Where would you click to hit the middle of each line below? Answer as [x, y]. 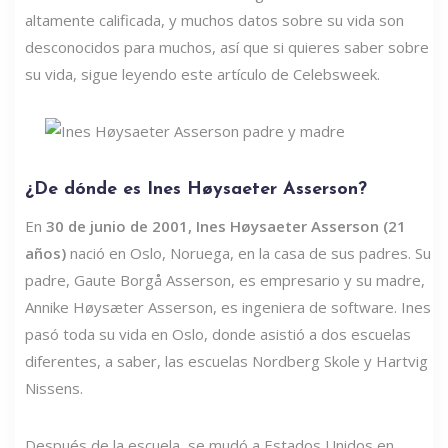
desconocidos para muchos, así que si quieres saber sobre [227, 47]
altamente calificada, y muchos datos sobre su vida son [214, 20]
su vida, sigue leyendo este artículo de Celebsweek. [202, 74]
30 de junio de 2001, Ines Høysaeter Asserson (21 [226, 226]
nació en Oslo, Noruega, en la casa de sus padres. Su [248, 253]
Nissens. [54, 388]
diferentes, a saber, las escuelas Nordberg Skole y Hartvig [226, 361]
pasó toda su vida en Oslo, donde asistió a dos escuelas [218, 334]
